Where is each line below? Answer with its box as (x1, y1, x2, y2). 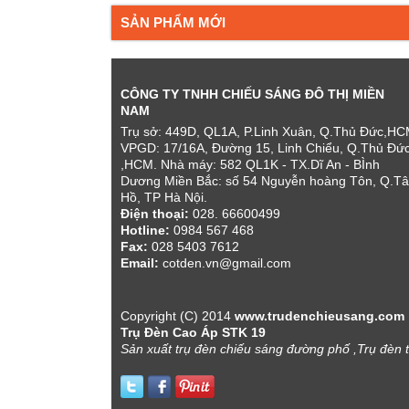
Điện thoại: (121, 205, 193, 221)
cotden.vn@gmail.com (159, 255, 291, 270)
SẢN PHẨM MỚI (121, 14, 225, 30)
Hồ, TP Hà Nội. (121, 189, 207, 204)
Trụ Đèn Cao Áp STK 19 (121, 324, 266, 340)
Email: (121, 255, 159, 270)
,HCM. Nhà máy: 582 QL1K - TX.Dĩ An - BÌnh (121, 156, 380, 172)
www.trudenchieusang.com (235, 308, 404, 323)
